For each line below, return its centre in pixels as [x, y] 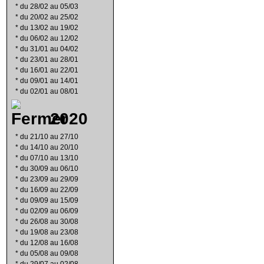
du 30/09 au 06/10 [49, 169]
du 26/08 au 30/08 [49, 222]
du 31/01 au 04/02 [49, 49]
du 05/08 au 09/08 [49, 253]
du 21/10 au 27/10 [49, 137]
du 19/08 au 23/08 [49, 232]
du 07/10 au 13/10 [49, 158]
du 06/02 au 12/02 [49, 38]
